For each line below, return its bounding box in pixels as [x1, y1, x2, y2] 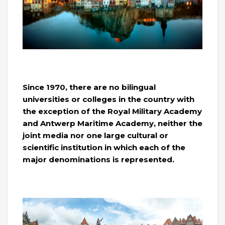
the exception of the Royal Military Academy [23, 106, 202, 117]
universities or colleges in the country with [23, 94, 194, 104]
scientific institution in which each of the [23, 143, 185, 153]
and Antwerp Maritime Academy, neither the [23, 119, 202, 129]
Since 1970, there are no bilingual [23, 82, 156, 92]
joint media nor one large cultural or [23, 131, 168, 141]
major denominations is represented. [23, 155, 174, 165]
